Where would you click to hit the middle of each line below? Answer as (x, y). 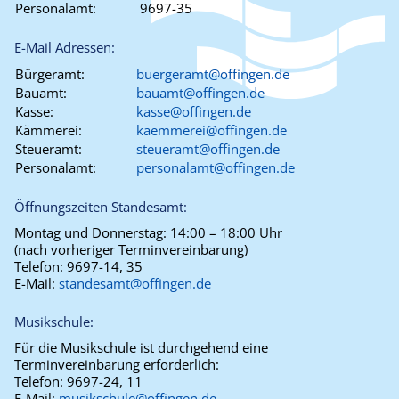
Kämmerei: (49, 130)
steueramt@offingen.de (208, 149)
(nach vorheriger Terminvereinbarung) (131, 250)
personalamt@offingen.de (216, 168)
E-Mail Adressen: (65, 48)
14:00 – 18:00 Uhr (226, 233)
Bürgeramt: (50, 74)
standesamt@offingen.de (135, 284)
